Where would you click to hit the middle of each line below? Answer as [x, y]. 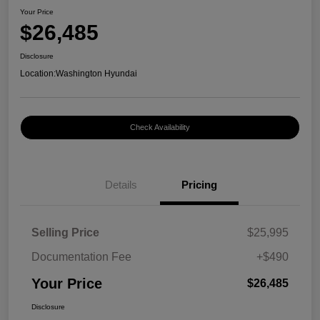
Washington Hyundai [96, 73]
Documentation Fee [81, 256]
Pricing [199, 184]
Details [121, 184]
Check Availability [160, 127]
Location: [38, 73]
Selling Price [65, 232]
